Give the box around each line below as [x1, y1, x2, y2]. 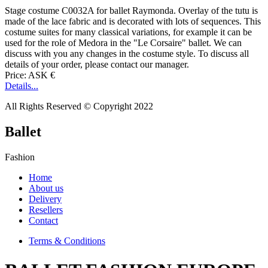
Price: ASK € [5, 70, 55, 81]
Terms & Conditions [29, 236, 105, 246]
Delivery [29, 194, 62, 205]
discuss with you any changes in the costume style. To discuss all [5, 48, 249, 59]
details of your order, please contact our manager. [5, 59, 189, 70]
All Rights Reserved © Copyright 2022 [5, 101, 153, 112]
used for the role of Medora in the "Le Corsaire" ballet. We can [5, 38, 242, 48]
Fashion [5, 152, 35, 163]
